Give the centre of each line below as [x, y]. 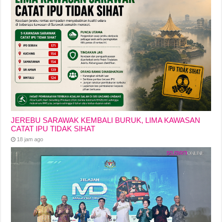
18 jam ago [30, 139]
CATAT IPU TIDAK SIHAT [53, 129]
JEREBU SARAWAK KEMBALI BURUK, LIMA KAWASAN [106, 120]
